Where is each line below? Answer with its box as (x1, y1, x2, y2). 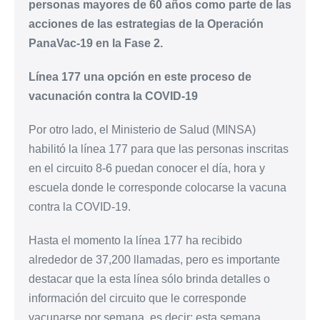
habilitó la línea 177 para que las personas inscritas (29, 142, 289, 155)
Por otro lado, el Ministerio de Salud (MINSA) (29, 123, 256, 136)
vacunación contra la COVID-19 (29, 89, 201, 102)
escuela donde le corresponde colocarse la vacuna (29, 181, 286, 194)
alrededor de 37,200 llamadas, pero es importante (29, 253, 280, 266)
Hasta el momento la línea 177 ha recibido (29, 234, 242, 246)
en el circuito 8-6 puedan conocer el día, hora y (29, 161, 265, 174)
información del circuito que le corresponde (29, 291, 246, 304)
